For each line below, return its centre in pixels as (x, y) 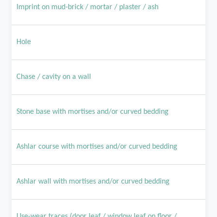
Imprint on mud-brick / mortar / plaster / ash (87, 7)
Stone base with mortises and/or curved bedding (93, 112)
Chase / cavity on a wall (54, 77)
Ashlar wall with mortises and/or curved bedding (93, 182)
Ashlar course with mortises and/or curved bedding (97, 147)
